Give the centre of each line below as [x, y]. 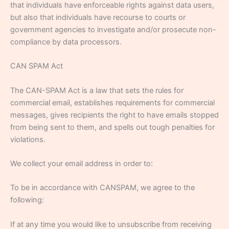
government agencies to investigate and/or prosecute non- [113, 29]
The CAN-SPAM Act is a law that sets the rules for [97, 90]
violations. [28, 139]
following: [27, 200]
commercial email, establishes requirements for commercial [112, 102]
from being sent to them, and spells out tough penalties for [112, 127]
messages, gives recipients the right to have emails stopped [114, 115]
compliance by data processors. [66, 42]
